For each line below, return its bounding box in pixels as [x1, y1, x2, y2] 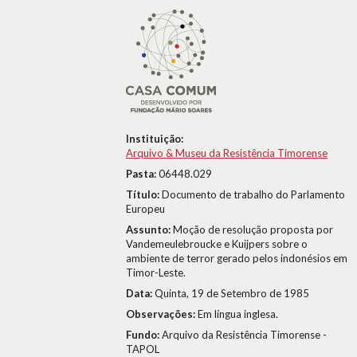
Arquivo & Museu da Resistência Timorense [126, 147, 328, 159]
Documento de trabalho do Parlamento [162, 188, 345, 201]
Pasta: [126, 167, 159, 180]
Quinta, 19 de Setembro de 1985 [155, 287, 309, 300]
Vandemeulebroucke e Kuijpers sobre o [126, 237, 308, 250]
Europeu [126, 202, 165, 215]
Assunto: [126, 223, 173, 236]
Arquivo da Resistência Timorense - [162, 328, 327, 341]
